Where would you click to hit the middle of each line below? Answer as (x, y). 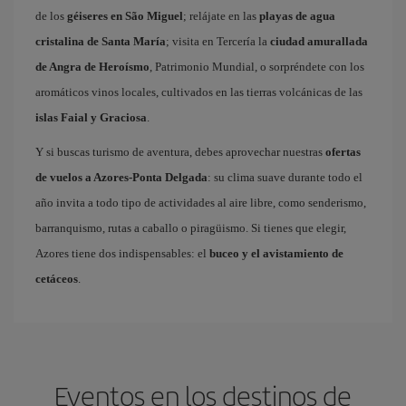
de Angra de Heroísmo (92, 67)
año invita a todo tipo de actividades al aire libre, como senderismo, (201, 203)
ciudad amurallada (319, 41)
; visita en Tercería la (218, 41)
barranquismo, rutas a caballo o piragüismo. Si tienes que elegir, (191, 228)
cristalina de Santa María (101, 41)
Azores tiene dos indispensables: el (122, 253)
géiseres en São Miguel (125, 16)
